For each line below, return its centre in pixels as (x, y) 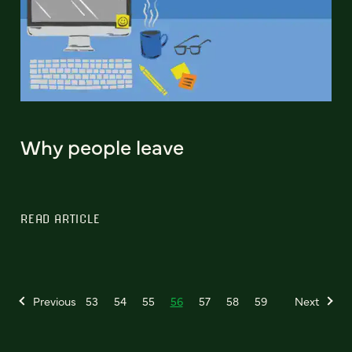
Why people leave (102, 146)
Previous (55, 301)
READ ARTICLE (60, 218)
